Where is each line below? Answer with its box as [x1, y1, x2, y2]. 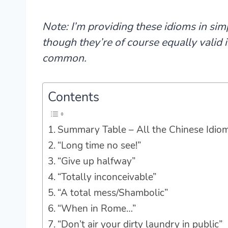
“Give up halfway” [57, 155, 135, 168]
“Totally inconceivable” [57, 170, 156, 184]
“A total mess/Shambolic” [57, 186, 168, 200]
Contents [48, 89, 99, 106]
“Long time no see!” [57, 139, 141, 153]
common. [42, 51, 87, 66]
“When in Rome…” [57, 202, 136, 216]
